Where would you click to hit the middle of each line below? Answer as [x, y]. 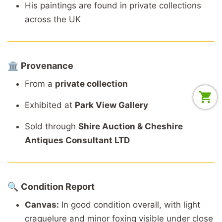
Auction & [123, 126]
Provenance [47, 65]
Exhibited [45, 105]
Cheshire [164, 126]
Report [80, 186]
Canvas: [42, 204]
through [62, 126]
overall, [148, 204]
